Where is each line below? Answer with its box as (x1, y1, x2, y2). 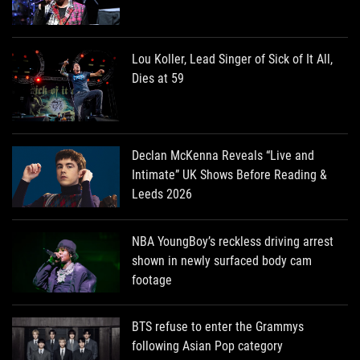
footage (132, 272, 173, 288)
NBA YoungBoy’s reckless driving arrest (132, 233, 334, 249)
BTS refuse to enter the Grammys (132, 319, 305, 335)
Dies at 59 (132, 70, 185, 86)
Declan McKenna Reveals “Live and (132, 148, 315, 164)
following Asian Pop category (132, 338, 284, 354)
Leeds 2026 (132, 186, 193, 202)
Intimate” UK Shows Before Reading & (132, 167, 328, 183)
